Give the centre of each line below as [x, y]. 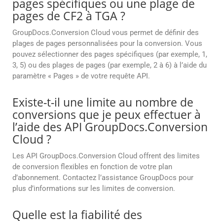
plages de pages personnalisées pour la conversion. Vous [107, 44]
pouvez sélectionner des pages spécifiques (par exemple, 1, [110, 55]
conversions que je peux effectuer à [107, 115]
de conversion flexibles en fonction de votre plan [92, 167]
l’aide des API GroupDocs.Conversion [110, 127]
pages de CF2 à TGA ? [69, 16]
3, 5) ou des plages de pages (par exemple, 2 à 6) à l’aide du [110, 65]
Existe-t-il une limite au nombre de [103, 102]
